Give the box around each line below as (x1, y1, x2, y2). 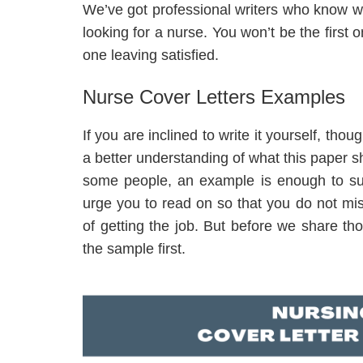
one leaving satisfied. (83, 47, 219, 64)
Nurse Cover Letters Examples (83, 86, 345, 109)
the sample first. (83, 241, 186, 258)
